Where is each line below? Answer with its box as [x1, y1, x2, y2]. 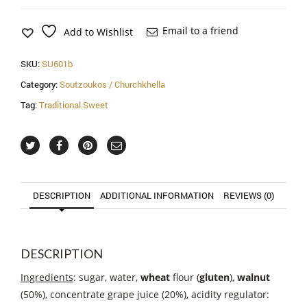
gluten [199, 271, 230, 284]
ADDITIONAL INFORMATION [100, 189, 214, 202]
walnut [237, 271, 270, 284]
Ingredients [21, 271, 73, 284]
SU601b [42, 58, 73, 71]
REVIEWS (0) [223, 189, 274, 202]
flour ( [170, 271, 199, 284]
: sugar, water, [73, 271, 140, 284]
